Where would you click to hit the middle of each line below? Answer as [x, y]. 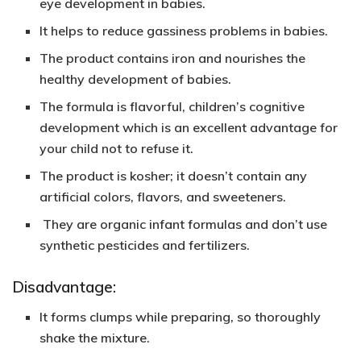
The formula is [83, 106]
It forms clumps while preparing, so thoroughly [180, 316]
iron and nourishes [228, 58]
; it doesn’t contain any [239, 175]
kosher [149, 175]
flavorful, [158, 106]
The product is [83, 175]
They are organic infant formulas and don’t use [184, 224]
